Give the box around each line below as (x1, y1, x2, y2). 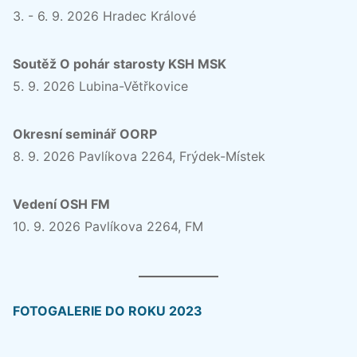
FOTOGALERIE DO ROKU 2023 (13, 302, 202, 319)
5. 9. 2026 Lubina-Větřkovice (13, 77, 188, 94)
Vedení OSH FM (13, 195, 110, 212)
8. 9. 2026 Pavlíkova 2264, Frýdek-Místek (13, 147, 265, 164)
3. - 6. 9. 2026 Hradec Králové (13, 7, 196, 24)
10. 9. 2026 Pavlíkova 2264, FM (13, 218, 203, 234)
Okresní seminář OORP (13, 125, 157, 142)
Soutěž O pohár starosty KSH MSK (13, 55, 226, 72)
